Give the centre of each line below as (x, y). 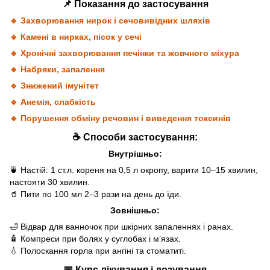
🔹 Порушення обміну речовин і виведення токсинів (120, 118)
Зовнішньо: (135, 210)
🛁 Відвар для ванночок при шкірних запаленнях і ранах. (121, 226)
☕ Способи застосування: (135, 137)
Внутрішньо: (135, 153)
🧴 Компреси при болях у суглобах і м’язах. (95, 238)
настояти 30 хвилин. (50, 182)
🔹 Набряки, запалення (57, 70)
